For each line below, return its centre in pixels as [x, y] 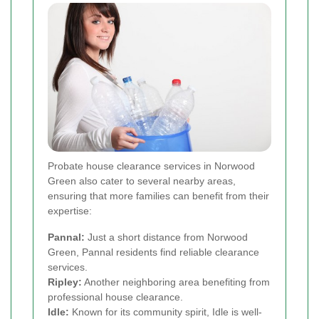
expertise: [70, 210]
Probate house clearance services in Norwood [151, 166]
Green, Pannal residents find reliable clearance [153, 252]
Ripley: [65, 282]
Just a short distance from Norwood [166, 237]
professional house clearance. [115, 297]
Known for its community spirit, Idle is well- [166, 312]
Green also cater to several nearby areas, [142, 181]
